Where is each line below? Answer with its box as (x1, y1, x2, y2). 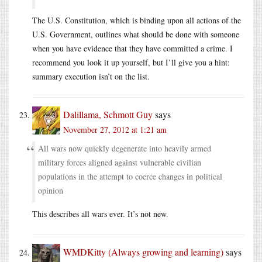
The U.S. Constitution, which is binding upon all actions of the (32, 14, 241, 26)
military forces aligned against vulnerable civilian (38, 156, 201, 168)
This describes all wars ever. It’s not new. (32, 208, 168, 219)
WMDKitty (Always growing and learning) (63, 245, 223, 258)
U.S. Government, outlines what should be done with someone (32, 28, 239, 40)
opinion (38, 184, 63, 196)
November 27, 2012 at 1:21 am (63, 123, 167, 135)
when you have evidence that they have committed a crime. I (32, 42, 233, 54)
